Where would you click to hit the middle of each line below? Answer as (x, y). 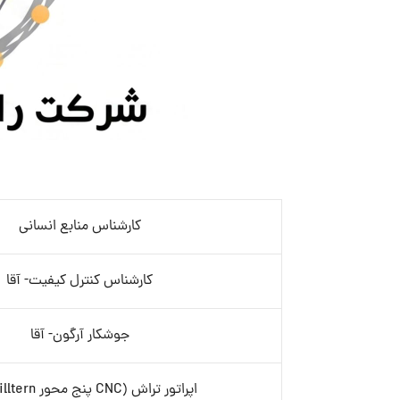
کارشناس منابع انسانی (79, 227)
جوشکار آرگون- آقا (79, 336)
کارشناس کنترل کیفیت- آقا (80, 281)
